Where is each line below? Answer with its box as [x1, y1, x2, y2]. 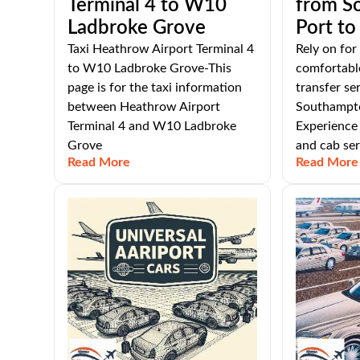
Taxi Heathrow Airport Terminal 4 [67, 43, 255, 55]
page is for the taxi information [67, 81, 243, 94]
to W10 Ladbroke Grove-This [67, 62, 232, 75]
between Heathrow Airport [67, 100, 221, 113]
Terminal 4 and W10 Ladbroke [67, 120, 237, 133]
